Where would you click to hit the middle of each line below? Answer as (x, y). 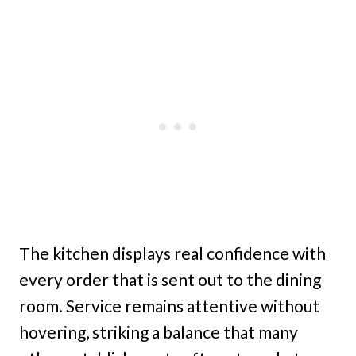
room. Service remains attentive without (169, 305)
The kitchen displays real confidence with (172, 253)
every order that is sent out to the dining (170, 279)
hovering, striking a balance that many (159, 331)
